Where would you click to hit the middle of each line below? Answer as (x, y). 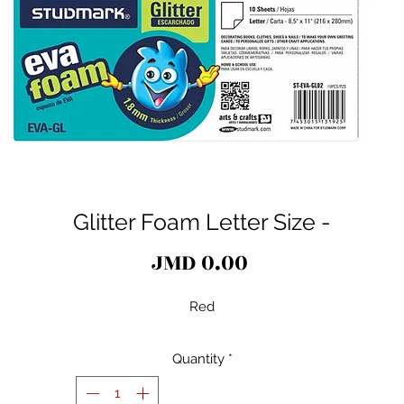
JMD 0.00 (200, 262)
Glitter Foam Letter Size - (202, 221)
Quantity (198, 358)
